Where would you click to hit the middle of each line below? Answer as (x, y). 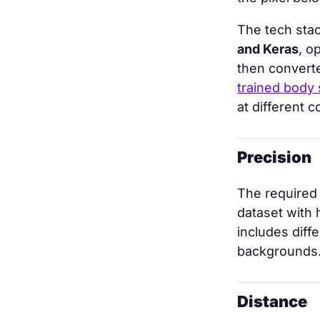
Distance (272, 301)
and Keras (268, 49)
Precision (274, 157)
